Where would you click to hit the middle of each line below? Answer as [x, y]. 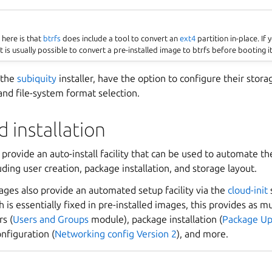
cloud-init [248, 190]
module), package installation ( [155, 219]
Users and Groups [51, 219]
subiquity [37, 78]
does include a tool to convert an [121, 38]
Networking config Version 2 [116, 233]
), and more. [202, 233]
